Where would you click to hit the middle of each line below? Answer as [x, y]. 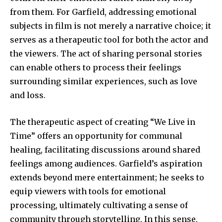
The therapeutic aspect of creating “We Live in [103, 122]
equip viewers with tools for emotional [88, 191]
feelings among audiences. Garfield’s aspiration [106, 163]
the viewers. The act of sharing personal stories [106, 53]
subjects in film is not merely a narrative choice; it [111, 26]
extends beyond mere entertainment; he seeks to [107, 177]
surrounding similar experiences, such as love [104, 81]
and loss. [28, 95]
